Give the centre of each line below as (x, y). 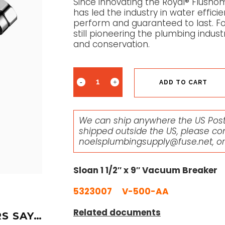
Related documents (117, 212)
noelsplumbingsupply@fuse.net (146, 141)
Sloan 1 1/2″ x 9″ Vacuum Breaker (145, 170)
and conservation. (111, 44)
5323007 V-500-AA (121, 191)
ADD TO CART (183, 82)
